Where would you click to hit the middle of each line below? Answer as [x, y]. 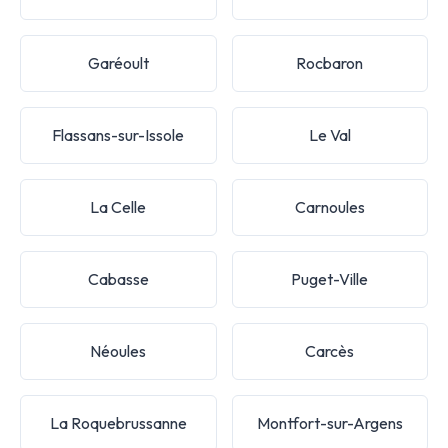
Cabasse [118, 278]
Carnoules [329, 206]
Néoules [118, 350]
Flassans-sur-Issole [118, 134]
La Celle [118, 206]
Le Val [329, 134]
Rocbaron [330, 62]
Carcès [330, 350]
